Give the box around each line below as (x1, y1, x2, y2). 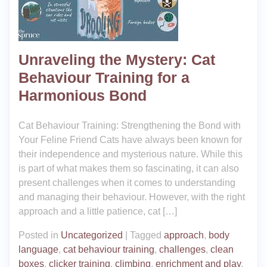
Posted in (18, 230, 61, 240)
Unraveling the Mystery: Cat (18, 51, 215, 68)
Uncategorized (61, 230, 123, 240)
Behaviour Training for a (18, 69, 190, 86)
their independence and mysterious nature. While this (18, 149, 243, 159)
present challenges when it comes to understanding (18, 178, 235, 188)
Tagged (130, 230, 164, 240)
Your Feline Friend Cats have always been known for (18, 135, 242, 145)
